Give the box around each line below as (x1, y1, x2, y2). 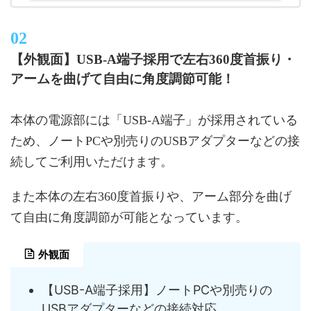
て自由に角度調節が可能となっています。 (10, 210, 248, 224)
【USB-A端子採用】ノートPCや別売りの (42, 283, 272, 298)
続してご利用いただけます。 (10, 154, 173, 169)
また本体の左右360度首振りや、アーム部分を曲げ (10, 189, 292, 203)
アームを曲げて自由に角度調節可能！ (10, 71, 235, 86)
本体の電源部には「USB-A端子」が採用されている (10, 112, 298, 127)
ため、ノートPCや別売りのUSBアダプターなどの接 (10, 133, 300, 148)
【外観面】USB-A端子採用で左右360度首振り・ (10, 51, 296, 67)
